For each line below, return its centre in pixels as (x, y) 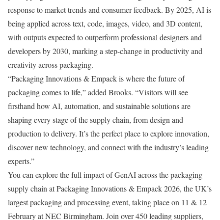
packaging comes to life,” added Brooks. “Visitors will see (98, 92)
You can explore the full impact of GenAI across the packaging (105, 174)
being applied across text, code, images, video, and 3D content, (105, 23)
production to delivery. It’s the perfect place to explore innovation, (109, 133)
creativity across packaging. (51, 64)
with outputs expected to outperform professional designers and (105, 37)
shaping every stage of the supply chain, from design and (96, 119)
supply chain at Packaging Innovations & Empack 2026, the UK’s (110, 188)
